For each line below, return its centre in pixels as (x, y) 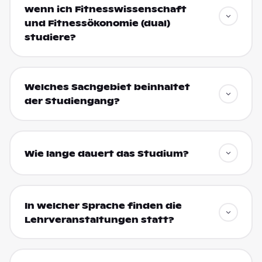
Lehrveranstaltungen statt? (99, 220)
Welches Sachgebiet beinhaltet (107, 87)
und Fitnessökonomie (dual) (97, 24)
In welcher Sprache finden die (103, 206)
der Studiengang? (72, 101)
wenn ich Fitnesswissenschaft (105, 10)
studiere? (50, 38)
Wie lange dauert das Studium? (106, 154)
